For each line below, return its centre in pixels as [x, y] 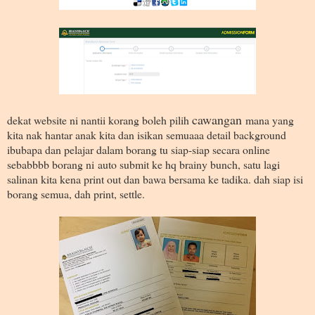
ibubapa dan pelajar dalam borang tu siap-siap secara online [139, 149]
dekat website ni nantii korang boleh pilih [99, 120]
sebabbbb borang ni [52, 164]
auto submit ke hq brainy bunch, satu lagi [189, 164]
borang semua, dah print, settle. [78, 193]
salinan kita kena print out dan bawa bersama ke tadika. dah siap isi [155, 179]
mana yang [270, 120]
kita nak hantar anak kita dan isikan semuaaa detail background [147, 134]
